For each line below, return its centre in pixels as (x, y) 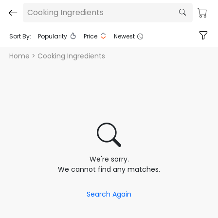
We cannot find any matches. (109, 169)
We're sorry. (109, 159)
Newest (124, 36)
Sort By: (20, 36)
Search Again (109, 194)
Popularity (53, 36)
